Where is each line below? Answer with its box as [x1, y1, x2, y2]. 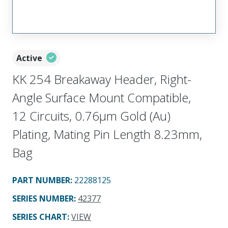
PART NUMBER [12, 174, 70, 186]
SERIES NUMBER [12, 192, 74, 204]
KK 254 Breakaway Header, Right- [12, 70, 191, 88]
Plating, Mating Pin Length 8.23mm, [12, 125, 202, 142]
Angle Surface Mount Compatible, [12, 89, 191, 106]
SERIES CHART [12, 211, 67, 222]
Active [16, 52, 42, 64]
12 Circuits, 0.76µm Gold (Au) [12, 107, 170, 124]
